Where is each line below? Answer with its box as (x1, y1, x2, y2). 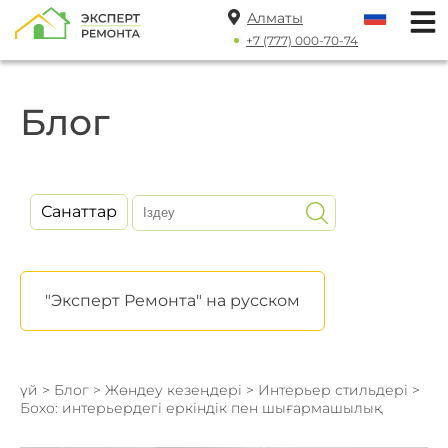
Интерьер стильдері (258, 381, 412, 399)
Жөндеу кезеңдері (105, 381, 242, 399)
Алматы (247, 9, 303, 27)
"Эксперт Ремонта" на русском (45, 291, 300, 310)
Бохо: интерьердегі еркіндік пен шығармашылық (20, 399, 382, 417)
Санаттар (41, 202, 117, 221)
